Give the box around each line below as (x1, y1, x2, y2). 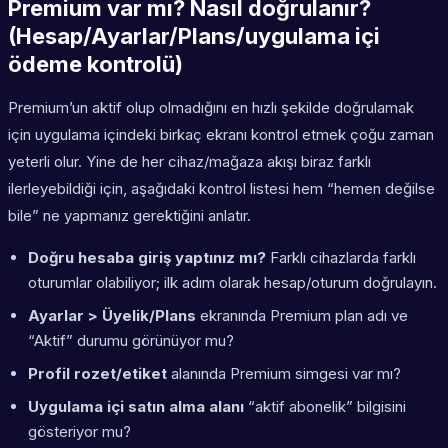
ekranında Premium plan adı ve (196, 306, 408, 326)
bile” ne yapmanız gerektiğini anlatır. (8, 206, 251, 226)
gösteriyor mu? (28, 422, 131, 442)
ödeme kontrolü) (8, 51, 183, 78)
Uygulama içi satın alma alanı (28, 397, 244, 417)
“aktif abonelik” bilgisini (244, 397, 406, 417)
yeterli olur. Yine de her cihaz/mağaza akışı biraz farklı (8, 152, 371, 172)
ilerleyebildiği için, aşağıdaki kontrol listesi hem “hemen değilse (8, 179, 435, 199)
